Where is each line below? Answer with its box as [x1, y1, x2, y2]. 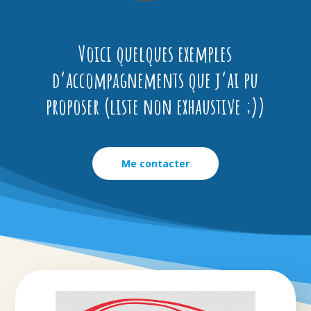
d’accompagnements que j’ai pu [52, 65, 259, 94]
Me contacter [121, 157, 190, 171]
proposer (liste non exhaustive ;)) [45, 92, 265, 121]
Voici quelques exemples [78, 39, 233, 68]
